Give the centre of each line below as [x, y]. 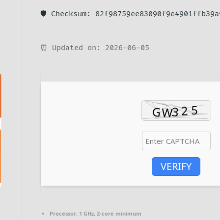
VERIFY [176, 166]
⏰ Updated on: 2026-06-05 [95, 48]
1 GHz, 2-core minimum [110, 214]
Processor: [64, 214]
